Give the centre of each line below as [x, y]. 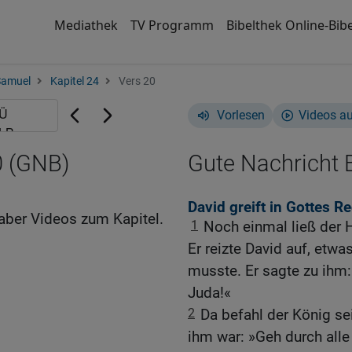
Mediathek [86, 25]
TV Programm [172, 25]
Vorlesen [241, 115]
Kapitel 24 [75, 81]
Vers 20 [136, 81]
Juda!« [209, 293]
